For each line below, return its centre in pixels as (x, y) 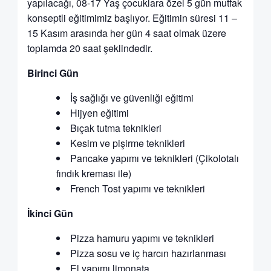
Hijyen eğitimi (99, 113)
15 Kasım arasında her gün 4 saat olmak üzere (126, 33)
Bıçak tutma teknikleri (116, 128)
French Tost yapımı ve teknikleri (137, 189)
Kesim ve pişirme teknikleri (127, 143)
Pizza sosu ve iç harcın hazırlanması (148, 253)
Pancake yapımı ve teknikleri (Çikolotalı (154, 158)
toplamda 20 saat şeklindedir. (90, 48)
